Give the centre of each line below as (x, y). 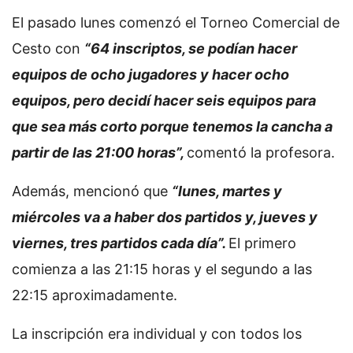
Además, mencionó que (92, 191)
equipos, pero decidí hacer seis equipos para (164, 101)
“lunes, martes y (227, 191)
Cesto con (48, 49)
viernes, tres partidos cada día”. (120, 243)
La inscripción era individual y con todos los (157, 334)
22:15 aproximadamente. (95, 295)
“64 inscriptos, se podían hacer (191, 49)
